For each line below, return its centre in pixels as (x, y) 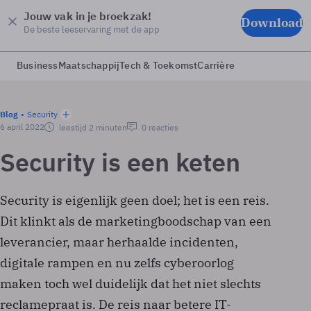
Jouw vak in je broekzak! (87, 16)
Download (272, 22)
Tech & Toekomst (159, 65)
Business (37, 65)
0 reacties (159, 127)
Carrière (216, 65)
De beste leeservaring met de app (92, 29)
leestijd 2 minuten (92, 127)
